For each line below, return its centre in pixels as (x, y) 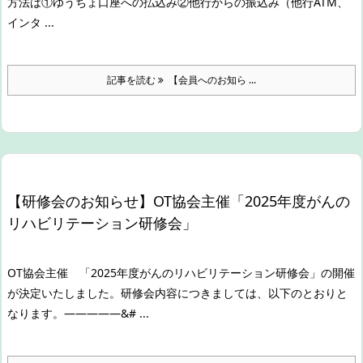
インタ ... (31, 22)
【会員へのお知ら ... (210, 79)
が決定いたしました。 (64, 293)
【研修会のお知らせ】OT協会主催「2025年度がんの (179, 201)
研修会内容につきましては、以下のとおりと (234, 293)
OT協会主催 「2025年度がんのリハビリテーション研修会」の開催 (181, 272)
